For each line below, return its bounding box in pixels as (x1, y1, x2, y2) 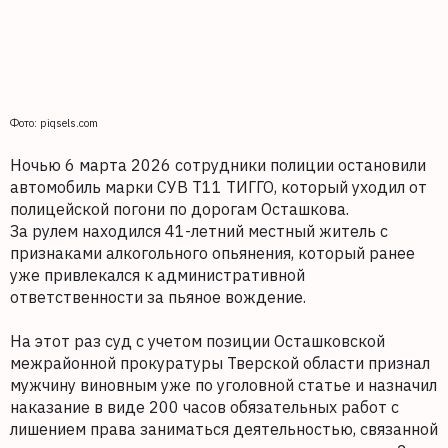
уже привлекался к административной (10, 265, 305, 286)
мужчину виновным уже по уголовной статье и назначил (10, 375, 437, 396)
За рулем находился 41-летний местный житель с (10, 221, 388, 242)
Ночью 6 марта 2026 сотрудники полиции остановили (10, 155, 426, 176)
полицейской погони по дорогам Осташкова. (10, 199, 353, 220)
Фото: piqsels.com (10, 116, 98, 131)
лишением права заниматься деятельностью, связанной (10, 419, 438, 440)
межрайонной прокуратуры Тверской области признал (10, 353, 430, 374)
